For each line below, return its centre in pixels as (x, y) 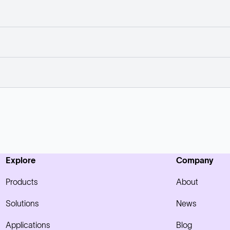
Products (22, 182)
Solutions (22, 203)
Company (195, 160)
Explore (21, 160)
